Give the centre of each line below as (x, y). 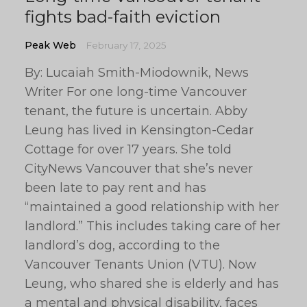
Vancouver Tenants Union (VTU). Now (140, 265)
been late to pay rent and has (115, 188)
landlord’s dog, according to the (122, 245)
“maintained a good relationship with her (152, 207)
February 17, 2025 (126, 45)
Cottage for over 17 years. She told (128, 149)
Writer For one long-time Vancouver (136, 92)
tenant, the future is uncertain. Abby (136, 111)
